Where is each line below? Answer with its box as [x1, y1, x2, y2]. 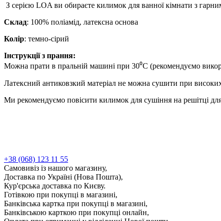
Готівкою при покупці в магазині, [4, 190, 117, 199]
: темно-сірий [24, 34, 71, 43]
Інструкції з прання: [4, 51, 75, 60]
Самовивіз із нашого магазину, [4, 163, 107, 172]
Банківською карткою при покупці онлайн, [4, 208, 149, 217]
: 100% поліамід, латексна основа [27, 17, 138, 26]
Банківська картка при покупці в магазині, [4, 199, 147, 208]
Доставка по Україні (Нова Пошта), [4, 172, 123, 181]
